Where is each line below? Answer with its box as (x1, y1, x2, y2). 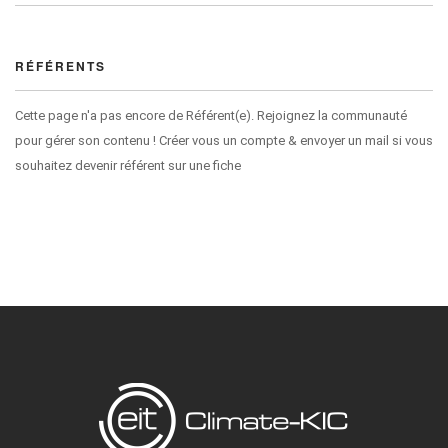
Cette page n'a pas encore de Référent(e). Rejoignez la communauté (15, 108, 407, 123)
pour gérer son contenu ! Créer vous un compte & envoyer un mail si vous (15, 133, 433, 148)
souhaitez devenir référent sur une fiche (15, 158, 241, 173)
